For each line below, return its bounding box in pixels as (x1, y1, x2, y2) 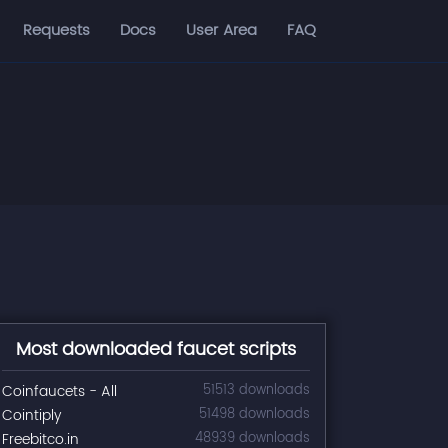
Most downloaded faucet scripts (16, 335, 296, 364)
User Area (186, 18, 257, 43)
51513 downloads (203, 380, 310, 401)
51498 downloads (199, 404, 310, 425)
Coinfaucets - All (2, 380, 117, 403)
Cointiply (2, 404, 61, 427)
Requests (23, 18, 90, 43)
